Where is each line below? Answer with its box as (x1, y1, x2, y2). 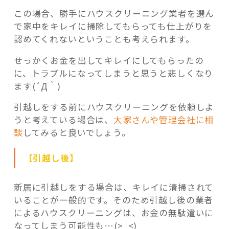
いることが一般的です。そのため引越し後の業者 (13, 193, 214, 206)
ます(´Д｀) (13, 79, 61, 92)
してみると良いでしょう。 (22, 126, 131, 139)
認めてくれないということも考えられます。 (13, 33, 195, 45)
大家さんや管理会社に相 (113, 113, 214, 126)
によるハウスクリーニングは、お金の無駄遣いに (13, 206, 214, 219)
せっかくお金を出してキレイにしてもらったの (13, 54, 204, 66)
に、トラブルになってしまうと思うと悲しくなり (13, 66, 214, 79)
